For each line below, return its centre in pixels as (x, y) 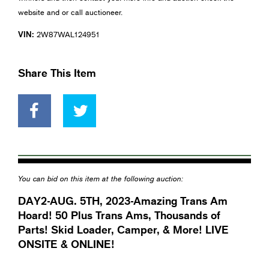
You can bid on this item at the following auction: (101, 178)
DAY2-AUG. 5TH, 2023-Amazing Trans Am (123, 200)
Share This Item (57, 73)
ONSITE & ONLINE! (66, 243)
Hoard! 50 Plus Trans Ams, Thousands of (119, 215)
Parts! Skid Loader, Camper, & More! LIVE (123, 229)
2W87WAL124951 (67, 35)
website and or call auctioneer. (70, 12)
